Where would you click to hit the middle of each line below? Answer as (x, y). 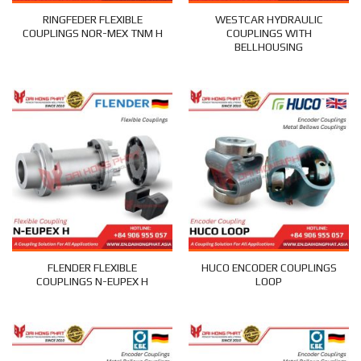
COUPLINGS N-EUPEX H (92, 282)
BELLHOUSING (269, 47)
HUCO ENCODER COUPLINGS (269, 268)
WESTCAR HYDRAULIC (269, 20)
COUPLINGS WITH (269, 33)
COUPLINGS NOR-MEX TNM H (92, 33)
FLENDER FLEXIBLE (92, 268)
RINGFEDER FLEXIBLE (92, 20)
